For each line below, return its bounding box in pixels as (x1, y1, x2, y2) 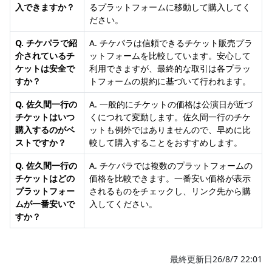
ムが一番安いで (15, 198, 75, 210)
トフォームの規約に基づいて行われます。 (89, 75, 251, 87)
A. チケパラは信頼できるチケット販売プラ (89, 37, 253, 49)
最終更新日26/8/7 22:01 (170, 253, 262, 265)
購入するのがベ (15, 124, 75, 136)
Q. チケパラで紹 (15, 37, 77, 49)
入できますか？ (15, 1, 75, 13)
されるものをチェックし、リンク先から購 (89, 185, 251, 197)
